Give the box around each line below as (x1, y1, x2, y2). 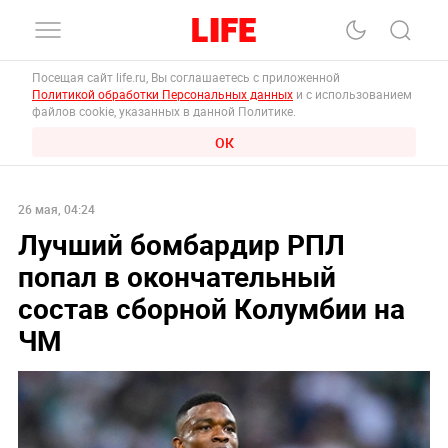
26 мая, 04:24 (17, 200, 95, 217)
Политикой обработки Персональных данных (32, 86, 293, 102)
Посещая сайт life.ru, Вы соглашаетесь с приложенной (32, 69, 343, 85)
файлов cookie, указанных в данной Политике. (32, 103, 296, 119)
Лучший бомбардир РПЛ (17, 224, 345, 263)
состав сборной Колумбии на (17, 288, 405, 327)
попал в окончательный (17, 256, 336, 295)
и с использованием (293, 86, 412, 102)
